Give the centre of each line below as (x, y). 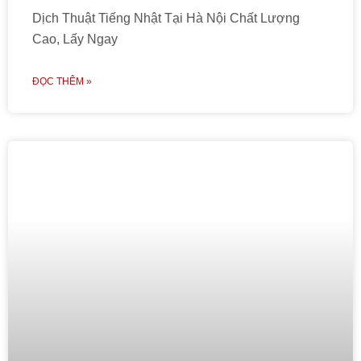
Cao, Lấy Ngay (75, 39)
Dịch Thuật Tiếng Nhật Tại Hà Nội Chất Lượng (166, 18)
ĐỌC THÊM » (62, 81)
